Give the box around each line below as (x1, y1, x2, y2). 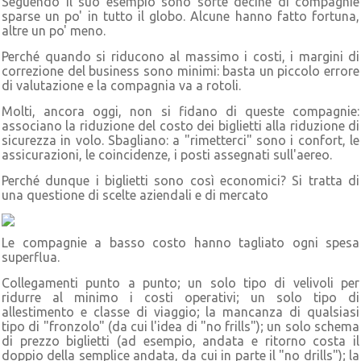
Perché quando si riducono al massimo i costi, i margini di (2, 48, 359, 64)
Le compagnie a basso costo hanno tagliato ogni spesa (2, 234, 359, 250)
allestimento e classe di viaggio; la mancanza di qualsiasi (2, 304, 359, 319)
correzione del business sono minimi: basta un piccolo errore (2, 63, 359, 78)
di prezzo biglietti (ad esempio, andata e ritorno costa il (2, 333, 359, 348)
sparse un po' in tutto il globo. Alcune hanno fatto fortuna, (2, 8, 359, 23)
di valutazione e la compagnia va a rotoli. (2, 77, 241, 93)
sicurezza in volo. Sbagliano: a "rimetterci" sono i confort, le (2, 132, 359, 147)
